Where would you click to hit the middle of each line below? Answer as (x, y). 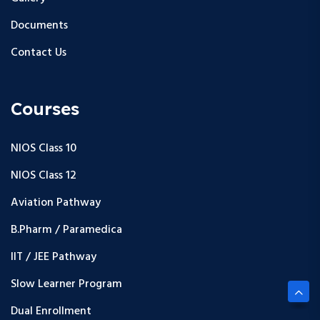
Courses (45, 108)
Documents (39, 25)
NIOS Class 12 (44, 175)
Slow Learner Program (66, 284)
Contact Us (39, 52)
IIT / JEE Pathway (54, 257)
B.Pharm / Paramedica (66, 230)
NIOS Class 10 (44, 148)
